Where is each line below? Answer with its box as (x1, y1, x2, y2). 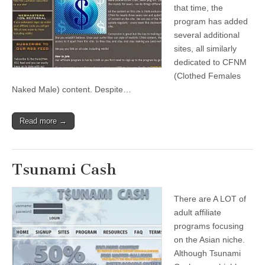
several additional (174, 30, 240, 40)
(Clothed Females (174, 71, 241, 80)
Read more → (20, 117, 67, 125)
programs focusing (174, 221, 244, 231)
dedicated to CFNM (174, 57, 247, 67)
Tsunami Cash (12, 160, 116, 179)
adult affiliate (174, 208, 221, 217)
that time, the (174, 3, 223, 12)
